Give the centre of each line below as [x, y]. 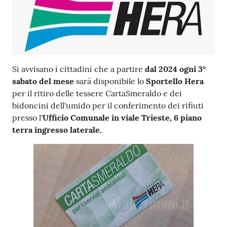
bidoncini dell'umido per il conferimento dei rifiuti [108, 106]
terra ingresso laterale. [57, 130]
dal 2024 [161, 69]
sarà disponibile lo [110, 81]
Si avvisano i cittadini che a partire [79, 69]
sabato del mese [43, 81]
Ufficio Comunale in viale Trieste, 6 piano [122, 118]
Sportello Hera [175, 81]
